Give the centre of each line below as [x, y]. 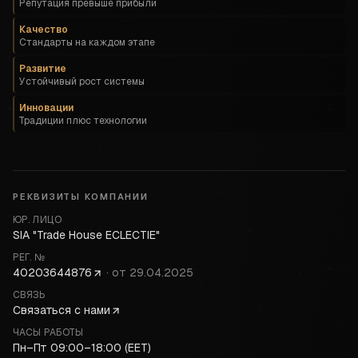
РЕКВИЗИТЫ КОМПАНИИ [81, 197]
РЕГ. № [29, 257]
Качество [44, 30]
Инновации [46, 108]
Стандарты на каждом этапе [87, 42]
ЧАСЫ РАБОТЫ [48, 332]
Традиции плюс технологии [83, 121]
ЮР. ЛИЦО [37, 220]
